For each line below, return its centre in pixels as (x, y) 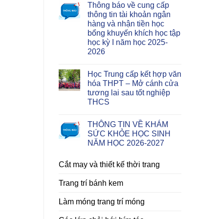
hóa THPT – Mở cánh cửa (133, 83)
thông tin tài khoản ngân (129, 14)
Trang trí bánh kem (91, 183)
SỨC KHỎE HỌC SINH (129, 133)
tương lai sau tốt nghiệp (129, 92)
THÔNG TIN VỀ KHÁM (128, 124)
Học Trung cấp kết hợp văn (134, 74)
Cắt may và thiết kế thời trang (109, 164)
